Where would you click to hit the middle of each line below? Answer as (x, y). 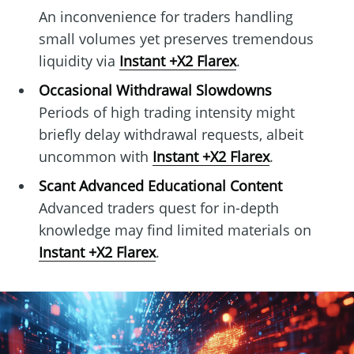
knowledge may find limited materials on (175, 230)
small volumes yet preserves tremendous (176, 39)
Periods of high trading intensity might (166, 113)
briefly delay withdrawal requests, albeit (171, 135)
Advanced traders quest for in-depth (158, 208)
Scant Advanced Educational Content (160, 186)
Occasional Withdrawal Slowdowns (155, 90)
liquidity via (79, 61)
